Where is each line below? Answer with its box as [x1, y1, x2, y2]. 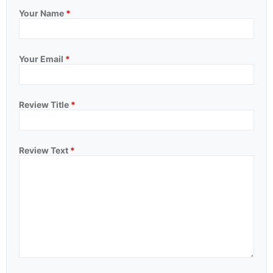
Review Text [19, 144, 70, 155]
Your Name [19, 7, 66, 18]
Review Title [19, 99, 71, 110]
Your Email [19, 53, 65, 64]
